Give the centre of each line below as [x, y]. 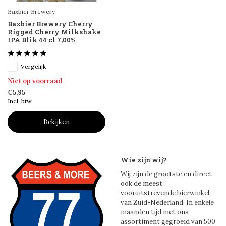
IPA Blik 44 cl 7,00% [42, 40]
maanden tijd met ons [155, 212]
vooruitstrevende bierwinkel [165, 193]
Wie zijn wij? [144, 160]
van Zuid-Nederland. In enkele [167, 202]
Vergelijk [33, 67]
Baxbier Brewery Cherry [50, 24]
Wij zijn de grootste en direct [166, 174]
